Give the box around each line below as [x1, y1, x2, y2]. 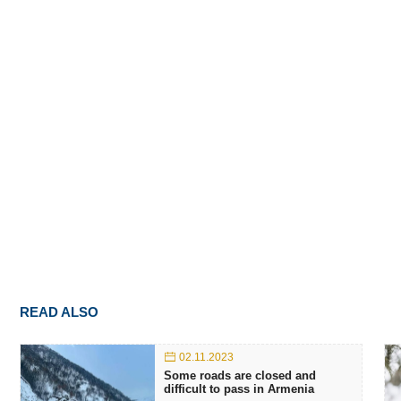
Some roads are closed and [164, 368, 316, 382]
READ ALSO [20, 303, 98, 320]
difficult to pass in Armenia [164, 381, 314, 396]
